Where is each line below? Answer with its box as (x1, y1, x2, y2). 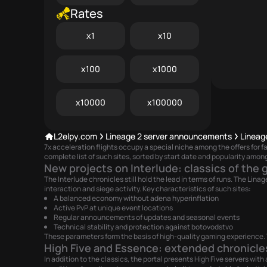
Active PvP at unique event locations (54, 203, 173, 213)
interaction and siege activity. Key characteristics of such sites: (44, 184, 251, 194)
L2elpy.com (54, 131, 97, 142)
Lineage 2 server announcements (105, 131, 232, 142)
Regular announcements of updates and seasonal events (54, 212, 240, 222)
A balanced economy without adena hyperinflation (54, 193, 219, 203)
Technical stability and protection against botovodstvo (54, 222, 233, 232)
